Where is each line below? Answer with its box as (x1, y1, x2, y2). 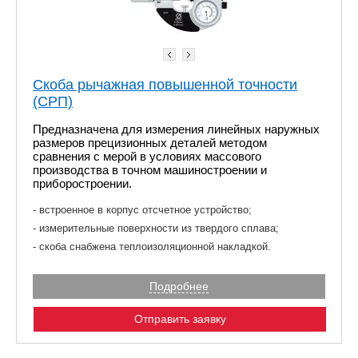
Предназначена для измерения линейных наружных (33, 121, 320, 136)
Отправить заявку (133, 312, 226, 325)
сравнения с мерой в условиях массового (33, 149, 261, 163)
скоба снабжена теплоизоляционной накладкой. (39, 240, 271, 253)
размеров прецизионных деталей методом (33, 135, 267, 149)
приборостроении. (33, 176, 132, 190)
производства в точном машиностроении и (33, 162, 267, 177)
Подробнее (149, 279, 209, 292)
